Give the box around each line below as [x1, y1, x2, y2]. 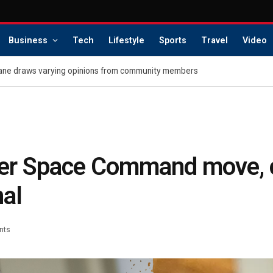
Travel [200, 35, 228, 46]
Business [8, 35, 48, 46]
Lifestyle [108, 35, 144, 46]
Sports [158, 35, 186, 46]
